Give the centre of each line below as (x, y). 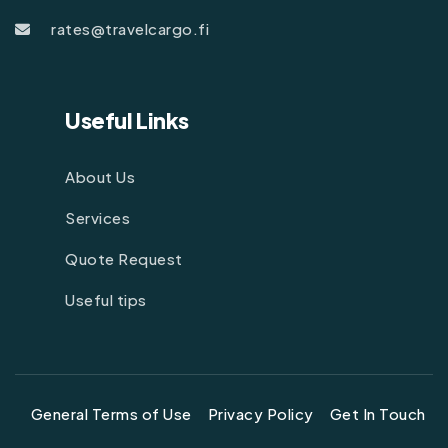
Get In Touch (377, 413)
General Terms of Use (111, 413)
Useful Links (127, 120)
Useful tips (106, 299)
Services (97, 217)
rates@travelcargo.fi (130, 29)
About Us (100, 176)
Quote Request (124, 258)
